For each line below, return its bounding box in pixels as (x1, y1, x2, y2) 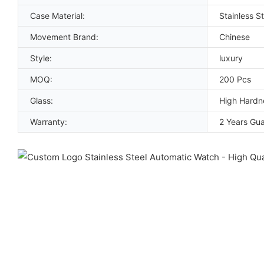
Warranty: (30, 116, 67, 127)
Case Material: (30, 10, 85, 21)
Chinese (219, 31, 250, 42)
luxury (219, 52, 243, 63)
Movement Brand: (30, 31, 98, 42)
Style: (30, 52, 52, 63)
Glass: (30, 95, 53, 105)
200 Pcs (219, 74, 251, 84)
